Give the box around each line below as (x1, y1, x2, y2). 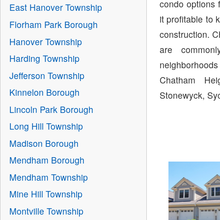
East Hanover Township (9, 1, 102, 14)
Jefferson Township (9, 69, 84, 82)
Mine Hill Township (9, 188, 82, 200)
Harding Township (9, 52, 80, 65)
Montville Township (9, 204, 83, 217)
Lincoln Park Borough (9, 103, 93, 115)
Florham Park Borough (9, 18, 98, 31)
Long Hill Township (9, 120, 83, 133)
